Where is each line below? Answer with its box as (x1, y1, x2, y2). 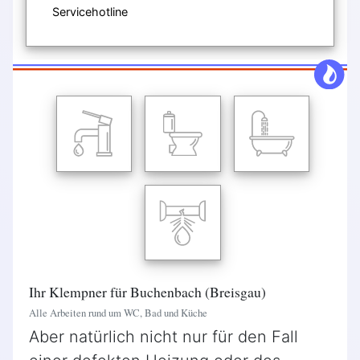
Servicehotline (52, 4, 128, 18)
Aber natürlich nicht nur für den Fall (29, 327, 298, 347)
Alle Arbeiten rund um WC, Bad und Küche (29, 305, 207, 320)
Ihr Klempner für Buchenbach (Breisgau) (29, 282, 266, 301)
